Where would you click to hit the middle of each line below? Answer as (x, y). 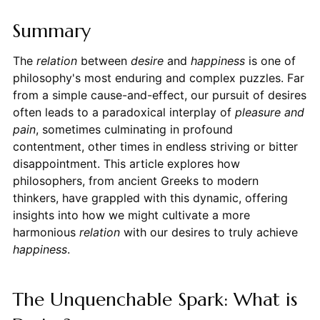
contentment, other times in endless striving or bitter (155, 147)
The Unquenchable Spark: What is (154, 300)
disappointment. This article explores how (126, 164)
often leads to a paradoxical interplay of (124, 112)
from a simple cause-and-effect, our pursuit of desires (159, 95)
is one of (270, 61)
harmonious (46, 232)
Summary (51, 31)
